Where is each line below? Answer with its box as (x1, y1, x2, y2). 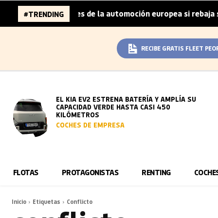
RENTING (142, 167, 171, 177)
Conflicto (67, 198, 92, 205)
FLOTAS (13, 167, 38, 177)
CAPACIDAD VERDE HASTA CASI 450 (56, 102, 171, 111)
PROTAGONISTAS (61, 167, 119, 177)
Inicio (12, 198, 26, 205)
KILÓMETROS (56, 110, 100, 119)
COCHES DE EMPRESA (56, 120, 125, 129)
